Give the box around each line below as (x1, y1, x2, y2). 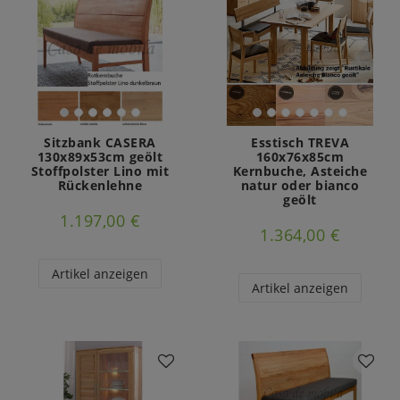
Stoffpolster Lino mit (30, 162, 170, 180)
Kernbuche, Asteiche (232, 162, 368, 180)
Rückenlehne (57, 177, 143, 195)
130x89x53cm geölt (37, 148, 163, 166)
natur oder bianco (240, 177, 360, 195)
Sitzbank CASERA (44, 134, 156, 152)
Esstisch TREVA (251, 134, 349, 152)
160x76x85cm (255, 148, 345, 166)
